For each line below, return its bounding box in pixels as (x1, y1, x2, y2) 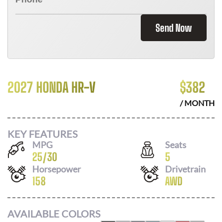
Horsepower (32, 163, 81, 174)
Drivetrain (165, 163, 206, 174)
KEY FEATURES (7, 127, 78, 140)
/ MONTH (180, 98, 215, 108)
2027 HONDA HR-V (7, 79, 96, 96)
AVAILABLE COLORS (7, 208, 101, 220)
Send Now (156, 22, 192, 34)
